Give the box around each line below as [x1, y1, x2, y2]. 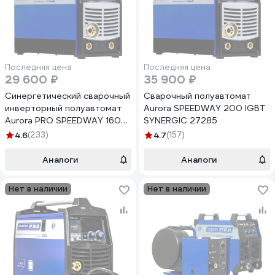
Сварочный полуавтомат [144, 90, 251, 101]
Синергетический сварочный [5, 90, 130, 101]
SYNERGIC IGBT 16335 [5, 127, 98, 138]
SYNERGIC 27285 [144, 115, 217, 126]
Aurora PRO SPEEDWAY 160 [5, 115, 121, 126]
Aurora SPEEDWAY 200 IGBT [144, 103, 266, 114]
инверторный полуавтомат [5, 103, 122, 114]
